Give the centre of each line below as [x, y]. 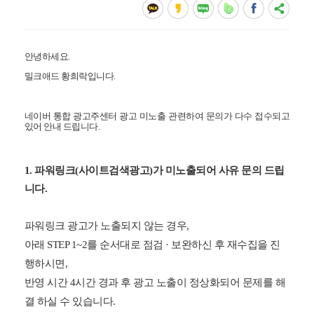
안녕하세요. [47, 56]
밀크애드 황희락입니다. [70, 76]
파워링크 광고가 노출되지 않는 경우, [107, 225]
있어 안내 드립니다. [62, 126]
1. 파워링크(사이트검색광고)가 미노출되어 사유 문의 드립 [154, 170]
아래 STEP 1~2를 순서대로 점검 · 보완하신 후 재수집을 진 [152, 244]
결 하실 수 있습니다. [70, 301]
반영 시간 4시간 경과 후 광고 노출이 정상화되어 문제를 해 [155, 282]
